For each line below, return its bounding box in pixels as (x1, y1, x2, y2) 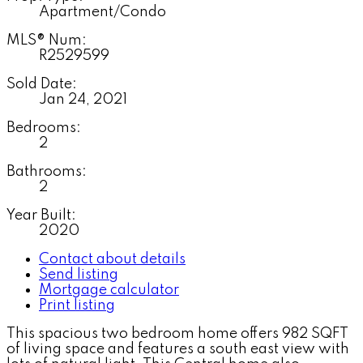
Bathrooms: (6, 164, 87, 179)
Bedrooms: (6, 120, 81, 135)
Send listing (39, 267, 118, 282)
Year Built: (6, 207, 76, 223)
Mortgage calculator (39, 282, 179, 297)
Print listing (39, 297, 115, 313)
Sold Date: (6, 76, 77, 92)
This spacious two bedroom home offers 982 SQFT (6, 326, 348, 341)
